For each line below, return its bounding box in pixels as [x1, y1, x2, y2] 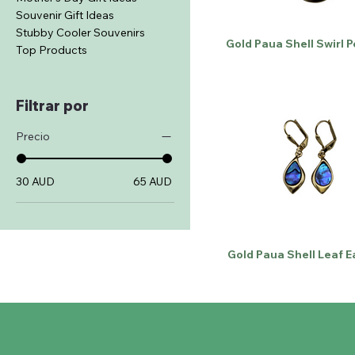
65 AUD [133, 174, 172, 189]
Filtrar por [16, 97, 89, 115]
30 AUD [16, 174, 55, 189]
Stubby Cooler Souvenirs [16, 25, 145, 40]
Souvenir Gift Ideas [16, 8, 114, 22]
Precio [16, 128, 50, 143]
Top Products [16, 43, 87, 57]
